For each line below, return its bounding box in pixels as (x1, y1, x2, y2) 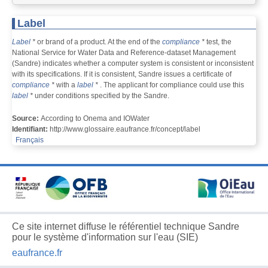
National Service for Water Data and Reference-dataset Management (12, 48, 236, 57)
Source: (12, 114, 41, 123)
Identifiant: (12, 125, 50, 134)
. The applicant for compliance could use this (98, 81, 244, 90)
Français (16, 136, 44, 145)
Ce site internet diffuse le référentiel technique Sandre (12, 221, 239, 232)
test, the (205, 38, 232, 47)
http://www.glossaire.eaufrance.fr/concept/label (50, 125, 200, 134)
